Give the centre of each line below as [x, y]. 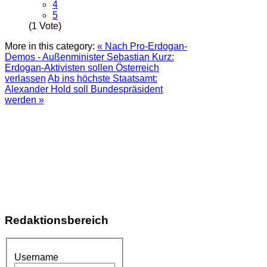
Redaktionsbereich [57, 220]
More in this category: [50, 46]
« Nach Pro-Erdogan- [142, 46]
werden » [24, 100]
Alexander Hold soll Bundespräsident [84, 89]
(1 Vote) [45, 26]
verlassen [25, 78]
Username [36, 257]
